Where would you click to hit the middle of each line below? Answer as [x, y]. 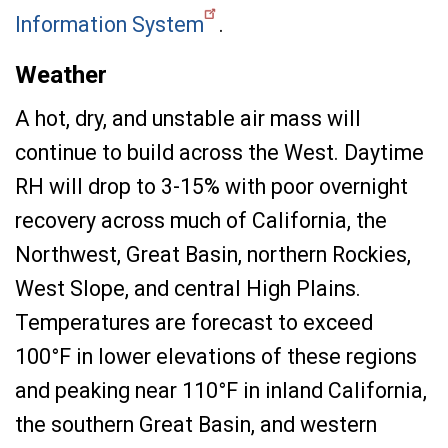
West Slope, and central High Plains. [188, 288]
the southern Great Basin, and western [196, 424]
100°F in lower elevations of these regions [216, 356]
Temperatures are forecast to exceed [194, 322]
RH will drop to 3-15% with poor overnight [211, 186]
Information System [109, 24]
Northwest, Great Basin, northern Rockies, [213, 254]
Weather [61, 75]
